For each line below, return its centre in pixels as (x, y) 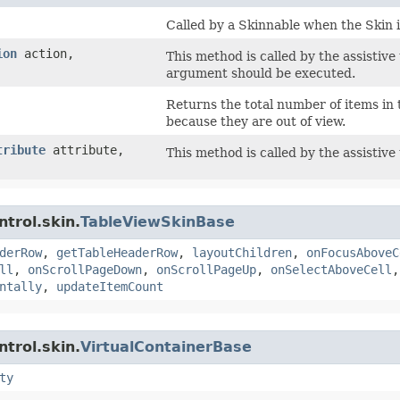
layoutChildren (242, 253)
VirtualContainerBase (166, 347)
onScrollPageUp (206, 270)
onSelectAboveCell (331, 270)
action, (46, 54)
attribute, (85, 150)
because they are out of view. (256, 122)
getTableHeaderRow (117, 253)
